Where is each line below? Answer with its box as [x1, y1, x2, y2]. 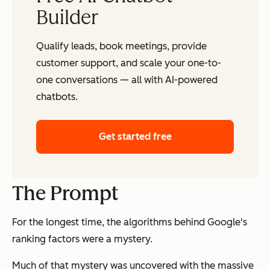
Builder [36, 5, 99, 29]
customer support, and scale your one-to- [36, 57, 221, 69]
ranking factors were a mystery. [12, 233, 152, 245]
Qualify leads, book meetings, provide [36, 40, 207, 52]
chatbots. [36, 90, 78, 102]
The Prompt [12, 181, 119, 205]
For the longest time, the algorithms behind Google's [12, 216, 247, 228]
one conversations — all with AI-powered [36, 74, 218, 86]
